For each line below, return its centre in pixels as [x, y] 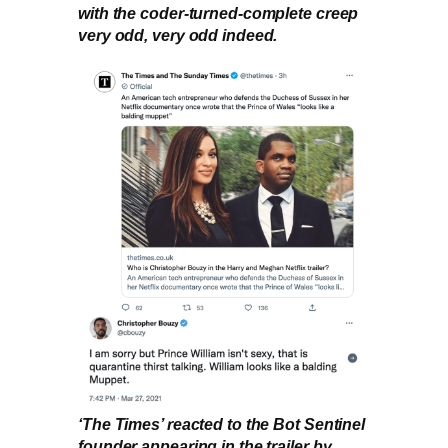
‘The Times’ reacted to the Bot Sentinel [222, 424]
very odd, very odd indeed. [178, 35]
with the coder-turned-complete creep [218, 13]
